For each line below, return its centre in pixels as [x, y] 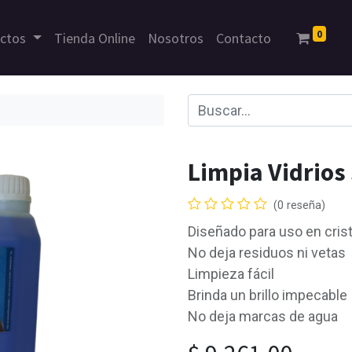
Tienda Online [94, 38]
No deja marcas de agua [263, 316]
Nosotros [175, 38]
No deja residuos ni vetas [267, 253]
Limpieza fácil [231, 274]
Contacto [243, 38]
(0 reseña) [299, 205]
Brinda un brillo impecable [268, 295]
